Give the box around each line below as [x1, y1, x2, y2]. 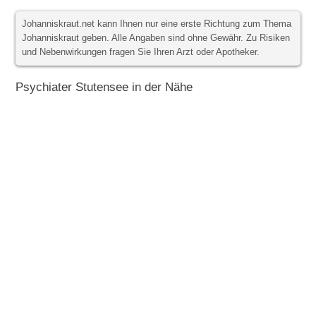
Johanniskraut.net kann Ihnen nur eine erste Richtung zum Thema [22, 19, 292, 30]
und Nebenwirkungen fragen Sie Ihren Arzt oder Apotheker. [22, 47, 260, 58]
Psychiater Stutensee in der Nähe [16, 80, 193, 95]
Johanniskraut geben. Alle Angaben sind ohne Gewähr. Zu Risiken [22, 33, 291, 44]
